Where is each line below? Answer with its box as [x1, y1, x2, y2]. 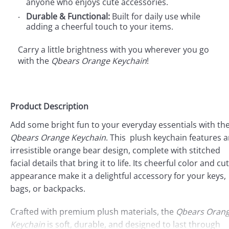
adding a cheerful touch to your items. [26, 20, 173, 32]
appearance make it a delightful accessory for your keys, [10, 170, 226, 181]
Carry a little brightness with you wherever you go [18, 43, 209, 55]
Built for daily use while [110, 10, 200, 22]
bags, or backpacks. [10, 182, 85, 194]
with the [18, 55, 51, 66]
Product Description [10, 100, 88, 112]
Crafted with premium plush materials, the [10, 205, 176, 217]
